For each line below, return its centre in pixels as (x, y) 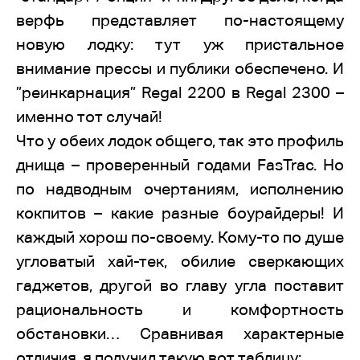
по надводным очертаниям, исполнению (180, 189)
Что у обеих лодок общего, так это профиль (180, 141)
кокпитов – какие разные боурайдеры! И (180, 213)
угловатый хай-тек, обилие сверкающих (180, 261)
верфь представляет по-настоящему (180, 20)
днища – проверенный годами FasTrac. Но (180, 165)
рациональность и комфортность (180, 309)
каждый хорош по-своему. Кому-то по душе (180, 237)
